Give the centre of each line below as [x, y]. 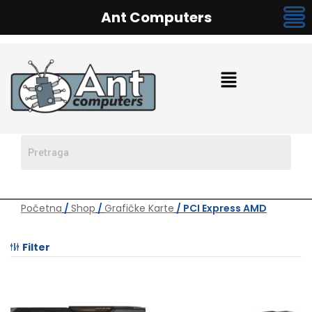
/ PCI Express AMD [220, 208]
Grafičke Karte [139, 208]
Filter [36, 247]
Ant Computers [156, 17]
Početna [41, 208]
